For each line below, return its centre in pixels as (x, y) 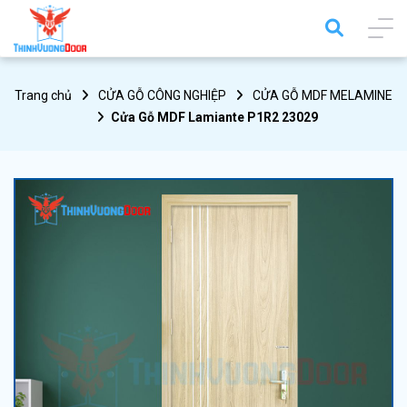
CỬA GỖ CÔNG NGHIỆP (162, 96)
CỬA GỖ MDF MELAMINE (323, 96)
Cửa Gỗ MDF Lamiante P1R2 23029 (214, 118)
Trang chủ (43, 96)
